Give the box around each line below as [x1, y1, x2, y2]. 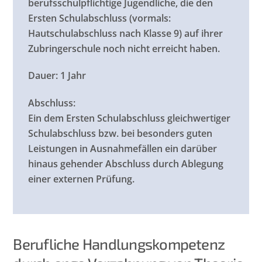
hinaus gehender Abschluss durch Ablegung [28, 157, 224, 171]
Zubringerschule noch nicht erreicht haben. [28, 42, 220, 55]
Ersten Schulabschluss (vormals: [28, 11, 171, 25]
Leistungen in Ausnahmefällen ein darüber [28, 142, 218, 156]
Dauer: [28, 69, 58, 82]
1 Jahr [58, 69, 87, 82]
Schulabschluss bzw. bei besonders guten [28, 127, 213, 140]
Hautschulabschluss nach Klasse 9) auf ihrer [28, 26, 223, 40]
